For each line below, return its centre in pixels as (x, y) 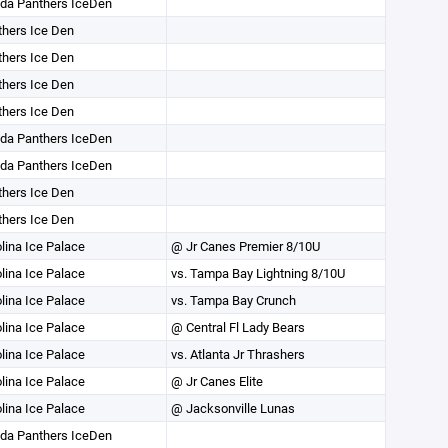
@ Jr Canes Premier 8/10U (245, 246)
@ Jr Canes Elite (216, 381)
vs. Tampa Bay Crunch (233, 300)
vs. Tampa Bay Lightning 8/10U (257, 273)
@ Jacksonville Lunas (232, 408)
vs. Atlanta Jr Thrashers (237, 354)
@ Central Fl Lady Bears (237, 327)
